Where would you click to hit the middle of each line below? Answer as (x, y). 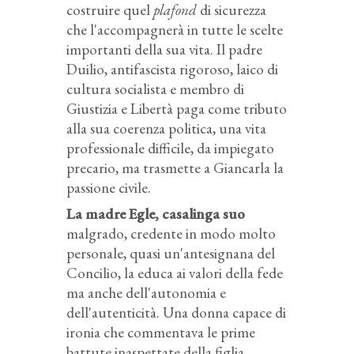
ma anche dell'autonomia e (146, 292)
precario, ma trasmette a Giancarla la (175, 168)
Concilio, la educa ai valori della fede (175, 273)
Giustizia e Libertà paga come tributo (177, 108)
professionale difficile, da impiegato (170, 148)
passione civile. (109, 187)
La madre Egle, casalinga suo (156, 213)
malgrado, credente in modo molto (171, 233)
